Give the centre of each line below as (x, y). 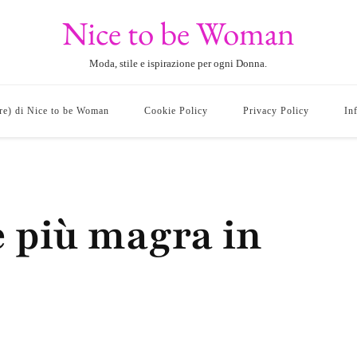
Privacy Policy (277, 111)
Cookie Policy (177, 111)
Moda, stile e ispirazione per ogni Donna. (178, 63)
